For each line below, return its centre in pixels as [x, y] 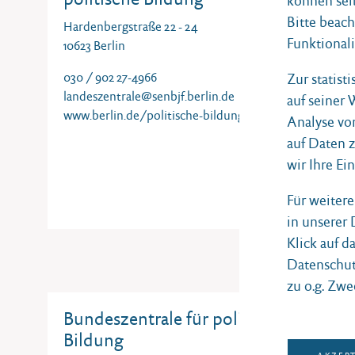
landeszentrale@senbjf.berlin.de [149, 96]
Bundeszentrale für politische [176, 319]
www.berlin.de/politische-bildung [154, 115]
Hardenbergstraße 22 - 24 [130, 27]
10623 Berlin [94, 46]
